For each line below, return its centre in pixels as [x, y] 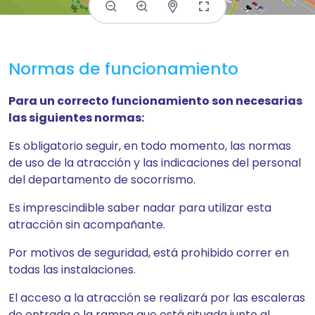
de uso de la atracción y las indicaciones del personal [155, 163]
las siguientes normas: [76, 118]
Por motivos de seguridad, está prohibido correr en [149, 253]
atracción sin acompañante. [87, 225]
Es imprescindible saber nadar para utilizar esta [140, 208]
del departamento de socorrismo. [102, 180]
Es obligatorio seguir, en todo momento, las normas [150, 146]
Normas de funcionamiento [123, 69]
